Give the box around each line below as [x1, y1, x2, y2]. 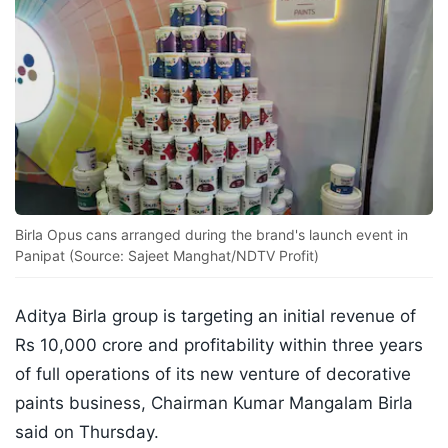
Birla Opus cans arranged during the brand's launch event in [15, 226, 408, 244]
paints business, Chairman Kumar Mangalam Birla [15, 393, 413, 414]
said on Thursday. [15, 422, 159, 443]
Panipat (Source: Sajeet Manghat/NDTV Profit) [15, 247, 319, 265]
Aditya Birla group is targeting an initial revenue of [15, 306, 416, 327]
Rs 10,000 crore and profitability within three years [15, 335, 423, 356]
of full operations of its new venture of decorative [15, 364, 411, 385]
